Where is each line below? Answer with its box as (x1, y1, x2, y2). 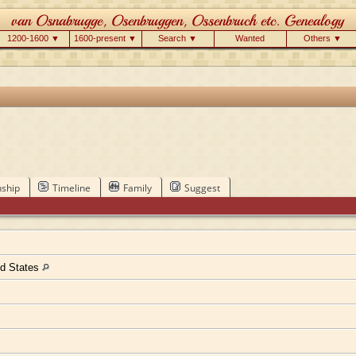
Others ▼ (303, 33, 342, 43)
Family (122, 180, 152, 195)
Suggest (184, 180, 220, 195)
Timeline (52, 180, 91, 195)
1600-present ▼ (74, 33, 137, 43)
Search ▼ (158, 33, 197, 43)
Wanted (235, 33, 265, 43)
